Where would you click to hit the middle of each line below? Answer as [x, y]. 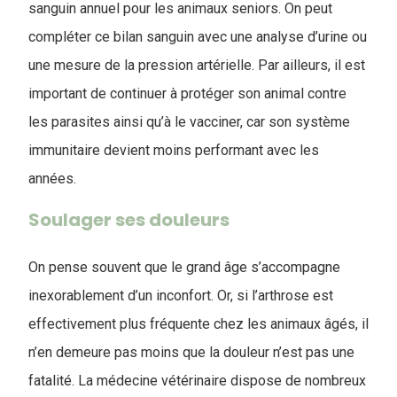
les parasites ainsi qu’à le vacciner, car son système [189, 122]
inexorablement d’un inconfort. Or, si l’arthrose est [181, 296]
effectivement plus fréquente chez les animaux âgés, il [198, 324]
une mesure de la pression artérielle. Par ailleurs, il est [197, 65]
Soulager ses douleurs [129, 220]
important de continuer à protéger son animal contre [187, 93]
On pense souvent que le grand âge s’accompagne [184, 267]
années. [56, 179]
